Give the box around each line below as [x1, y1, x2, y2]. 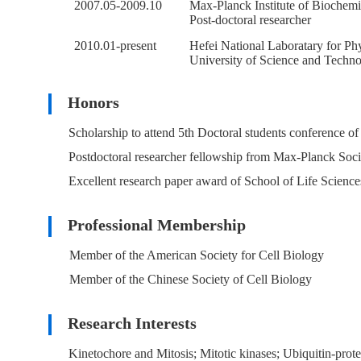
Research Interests [52, 314, 197, 332]
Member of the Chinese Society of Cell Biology [69, 272, 312, 286]
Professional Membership [52, 216, 246, 234]
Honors [52, 93, 119, 111]
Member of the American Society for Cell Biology [69, 248, 324, 262]
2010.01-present [48, 39, 156, 52]
